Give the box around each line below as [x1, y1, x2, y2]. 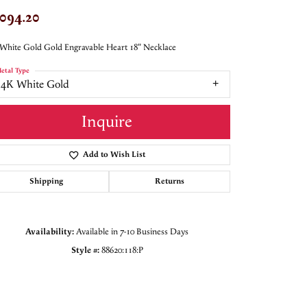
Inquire [82, 111, 132, 132]
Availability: [25, 225, 74, 237]
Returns [155, 175, 184, 186]
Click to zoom [158, 273, 208, 285]
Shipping [29, 175, 63, 186]
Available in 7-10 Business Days [76, 225, 188, 237]
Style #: [71, 244, 99, 256]
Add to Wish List [82, 149, 145, 160]
